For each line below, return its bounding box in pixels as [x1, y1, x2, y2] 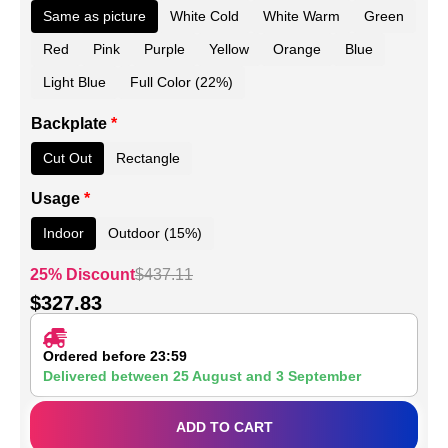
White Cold [170, 7, 239, 24]
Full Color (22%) [130, 73, 233, 90]
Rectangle [116, 149, 180, 166]
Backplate [31, 114, 111, 132]
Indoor [43, 225, 84, 242]
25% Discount [30, 266, 135, 284]
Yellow [209, 40, 249, 57]
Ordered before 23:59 [43, 347, 187, 364]
